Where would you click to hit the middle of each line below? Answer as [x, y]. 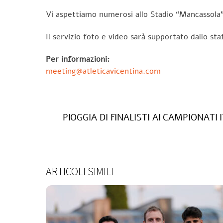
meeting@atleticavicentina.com [103, 71]
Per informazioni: [78, 59]
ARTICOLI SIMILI [80, 171]
